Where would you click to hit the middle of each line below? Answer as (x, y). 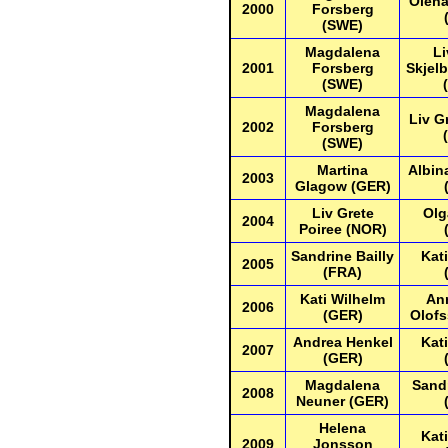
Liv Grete (342, 213)
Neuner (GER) (342, 401)
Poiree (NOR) (342, 229)
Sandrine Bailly (342, 256)
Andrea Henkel (342, 342)
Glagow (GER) (342, 186)
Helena (342, 428)
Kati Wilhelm (342, 299)
